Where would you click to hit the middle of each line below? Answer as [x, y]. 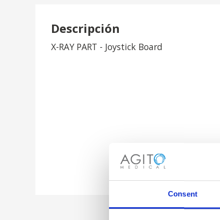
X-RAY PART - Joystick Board [107, 47]
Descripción [85, 28]
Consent [183, 194]
